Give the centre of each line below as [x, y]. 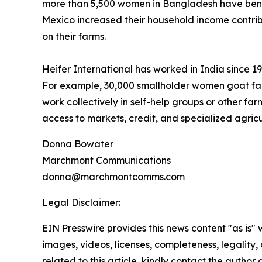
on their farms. [74, 37]
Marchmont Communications [106, 161]
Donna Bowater [78, 144]
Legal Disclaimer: [81, 203]
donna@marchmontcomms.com [113, 177]
